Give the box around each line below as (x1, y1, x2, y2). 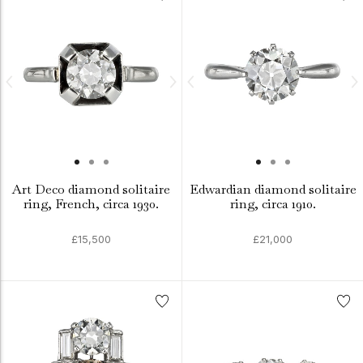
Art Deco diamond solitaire (12, 181, 170, 198)
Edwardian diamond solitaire (189, 181, 357, 198)
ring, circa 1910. (229, 195, 316, 212)
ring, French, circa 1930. (23, 195, 159, 212)
